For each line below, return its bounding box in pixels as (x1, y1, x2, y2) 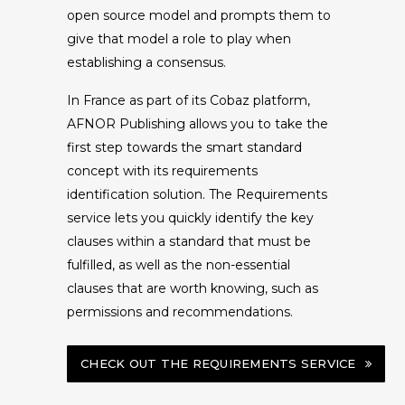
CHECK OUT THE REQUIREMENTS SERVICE (80, 356, 356, 372)
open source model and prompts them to (67, 7, 331, 24)
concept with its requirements (67, 163, 258, 180)
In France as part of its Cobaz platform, (67, 92, 310, 109)
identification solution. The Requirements (67, 186, 327, 203)
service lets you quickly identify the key (67, 210, 314, 227)
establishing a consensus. (67, 54, 226, 71)
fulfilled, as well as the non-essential (67, 257, 290, 274)
